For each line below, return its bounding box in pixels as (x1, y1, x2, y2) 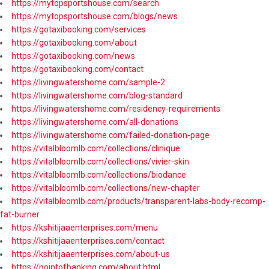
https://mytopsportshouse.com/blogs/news (11, 11, 178, 21)
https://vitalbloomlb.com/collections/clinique (11, 143, 180, 153)
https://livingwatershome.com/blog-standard (11, 90, 183, 100)
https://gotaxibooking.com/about (11, 37, 137, 47)
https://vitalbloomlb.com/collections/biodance (11, 169, 186, 180)
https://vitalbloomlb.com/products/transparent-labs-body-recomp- (11, 196, 265, 206)
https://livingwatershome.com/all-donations (11, 116, 178, 127)
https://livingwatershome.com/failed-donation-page (11, 130, 210, 140)
